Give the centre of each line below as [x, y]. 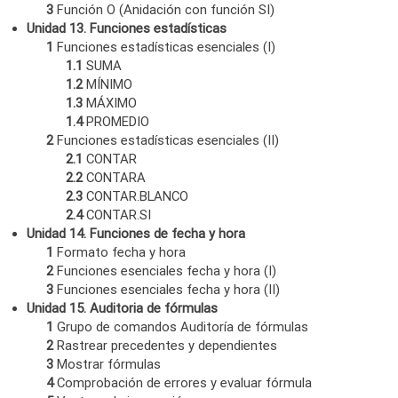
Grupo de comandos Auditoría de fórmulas [181, 326]
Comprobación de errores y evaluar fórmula [183, 382]
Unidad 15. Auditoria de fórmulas [122, 308]
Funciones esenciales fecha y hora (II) [167, 289]
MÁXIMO [110, 103]
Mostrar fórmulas [107, 364]
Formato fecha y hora [120, 252]
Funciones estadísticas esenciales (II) [167, 140]
